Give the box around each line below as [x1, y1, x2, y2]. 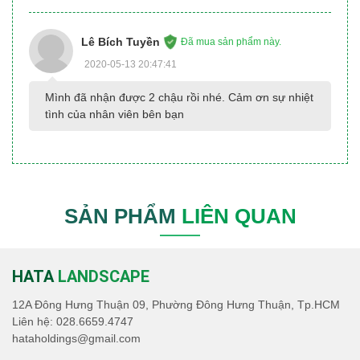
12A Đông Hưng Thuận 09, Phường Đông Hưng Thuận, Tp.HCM [12, 298, 340, 312]
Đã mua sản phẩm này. [181, 36, 281, 48]
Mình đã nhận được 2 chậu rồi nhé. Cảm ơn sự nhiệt [45, 91, 313, 104]
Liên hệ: [12, 315, 56, 329]
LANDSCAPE [58, 267, 149, 287]
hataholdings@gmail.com [12, 332, 141, 346]
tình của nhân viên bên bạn [45, 108, 184, 121]
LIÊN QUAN [181, 204, 297, 229]
